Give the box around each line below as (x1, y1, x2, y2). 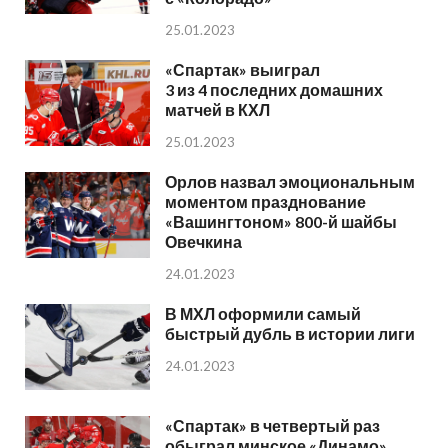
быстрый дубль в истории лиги (165, 323, 415, 343)
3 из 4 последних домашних (165, 79, 383, 99)
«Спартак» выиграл (165, 59, 320, 79)
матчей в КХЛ (165, 99, 270, 119)
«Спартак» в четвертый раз (165, 415, 380, 435)
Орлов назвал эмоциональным (165, 172, 415, 191)
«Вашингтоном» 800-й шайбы (165, 212, 397, 231)
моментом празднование (165, 192, 366, 211)
